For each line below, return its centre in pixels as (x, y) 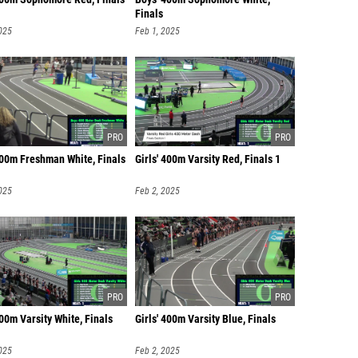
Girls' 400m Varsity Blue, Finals (205, 319)
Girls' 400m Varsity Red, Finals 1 (208, 159)
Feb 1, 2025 (157, 31)
